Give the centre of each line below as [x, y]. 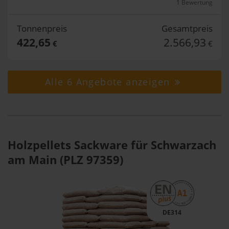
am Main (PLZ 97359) [65, 159]
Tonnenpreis [42, 28]
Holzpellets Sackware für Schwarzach [112, 145]
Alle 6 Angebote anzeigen [109, 82]
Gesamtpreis [187, 28]
